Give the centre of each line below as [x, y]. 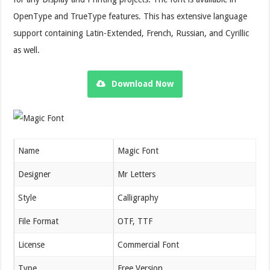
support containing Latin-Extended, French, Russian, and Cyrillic [131, 33]
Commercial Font [149, 244]
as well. [27, 50]
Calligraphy [138, 197]
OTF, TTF [135, 221]
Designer [35, 174]
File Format [39, 221]
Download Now [142, 83]
